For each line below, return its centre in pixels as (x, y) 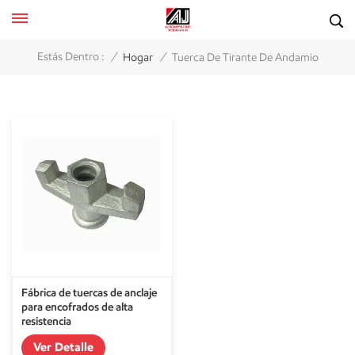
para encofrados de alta (78, 307)
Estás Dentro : (70, 57)
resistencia (47, 321)
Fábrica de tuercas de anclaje (90, 292)
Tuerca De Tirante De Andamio (245, 57)
